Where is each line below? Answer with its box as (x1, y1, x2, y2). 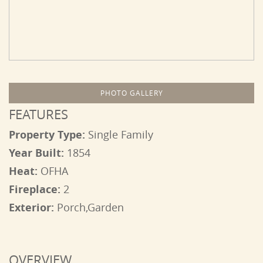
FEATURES (9, 106, 68, 123)
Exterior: (9, 200, 57, 215)
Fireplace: (9, 182, 63, 197)
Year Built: (9, 146, 67, 160)
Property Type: (9, 127, 88, 142)
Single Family (88, 127, 153, 141)
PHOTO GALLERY (100, 88, 163, 97)
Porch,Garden (57, 200, 124, 214)
